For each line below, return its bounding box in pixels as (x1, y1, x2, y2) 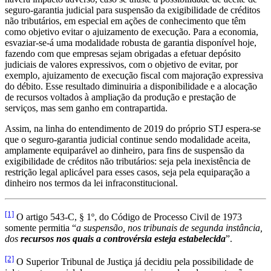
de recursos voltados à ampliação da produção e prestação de (5, 91, 236, 102)
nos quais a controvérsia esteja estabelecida (56, 233, 226, 244)
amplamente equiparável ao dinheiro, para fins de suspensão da (5, 145, 244, 155)
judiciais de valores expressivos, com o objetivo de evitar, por (5, 59, 238, 70)
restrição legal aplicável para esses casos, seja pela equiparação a (5, 166, 250, 177)
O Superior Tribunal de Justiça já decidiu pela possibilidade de (14, 256, 253, 267)
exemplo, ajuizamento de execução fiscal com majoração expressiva (5, 70, 263, 80)
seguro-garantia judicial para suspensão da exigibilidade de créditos (5, 4, 260, 15)
